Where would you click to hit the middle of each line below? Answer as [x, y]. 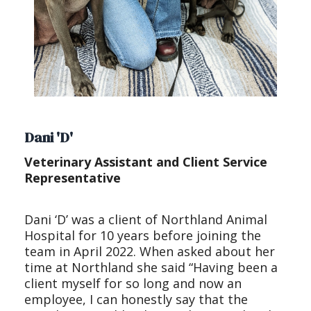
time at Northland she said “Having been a [151, 267]
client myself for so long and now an [133, 283]
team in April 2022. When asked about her [150, 251]
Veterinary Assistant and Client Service [146, 162]
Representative [73, 178]
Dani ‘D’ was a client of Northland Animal [146, 219]
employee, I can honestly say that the [136, 299]
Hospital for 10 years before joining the [143, 235]
